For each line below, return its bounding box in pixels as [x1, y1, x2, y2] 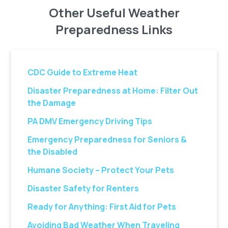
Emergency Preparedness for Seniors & [27, 134, 187, 145]
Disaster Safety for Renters [27, 183, 139, 194]
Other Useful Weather [48, 4, 180, 21]
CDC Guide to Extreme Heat [27, 67, 138, 78]
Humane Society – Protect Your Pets [27, 164, 175, 176]
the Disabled [27, 146, 78, 157]
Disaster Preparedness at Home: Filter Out [27, 85, 198, 96]
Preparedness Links [55, 21, 173, 38]
